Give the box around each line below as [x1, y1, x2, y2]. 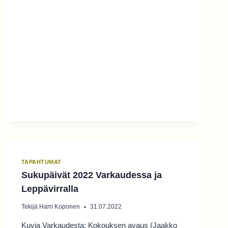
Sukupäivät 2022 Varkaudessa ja [21, 170, 162, 181]
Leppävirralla [21, 184, 78, 194]
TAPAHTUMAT [21, 158, 62, 165]
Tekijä [21, 203, 38, 211]
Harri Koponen [39, 203, 80, 211]
